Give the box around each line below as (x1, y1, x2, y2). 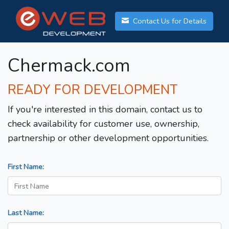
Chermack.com (8, 53, 130, 79)
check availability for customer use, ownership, (8, 118, 199, 130)
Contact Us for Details (131, 16, 207, 27)
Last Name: (8, 208, 44, 218)
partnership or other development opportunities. (8, 132, 209, 145)
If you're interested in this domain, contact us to (8, 103, 202, 116)
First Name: (8, 162, 44, 172)
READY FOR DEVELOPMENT (8, 81, 177, 99)
